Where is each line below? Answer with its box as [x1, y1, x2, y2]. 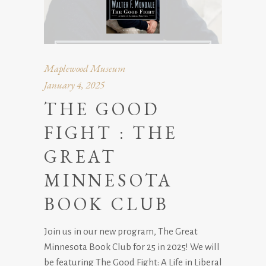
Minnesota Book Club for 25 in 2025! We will [44, 242, 220, 252]
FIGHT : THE [44, 121, 178, 144]
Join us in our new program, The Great [44, 226, 198, 236]
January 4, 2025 [44, 78, 104, 91]
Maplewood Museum [44, 62, 125, 75]
